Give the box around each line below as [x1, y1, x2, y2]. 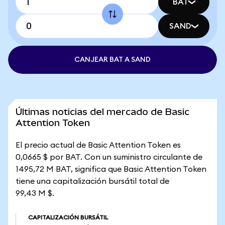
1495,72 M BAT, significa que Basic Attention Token [16, 165, 206, 173]
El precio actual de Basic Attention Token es [16, 141, 181, 149]
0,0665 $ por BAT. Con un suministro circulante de [16, 153, 202, 161]
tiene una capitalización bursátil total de [16, 177, 169, 185]
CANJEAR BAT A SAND [74, 56, 151, 63]
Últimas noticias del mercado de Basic [16, 106, 189, 117]
